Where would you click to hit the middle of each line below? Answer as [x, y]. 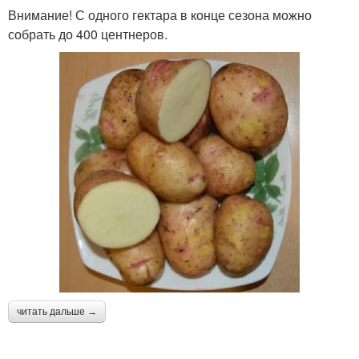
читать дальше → [57, 312]
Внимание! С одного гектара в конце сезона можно [160, 15]
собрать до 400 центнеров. [88, 34]
